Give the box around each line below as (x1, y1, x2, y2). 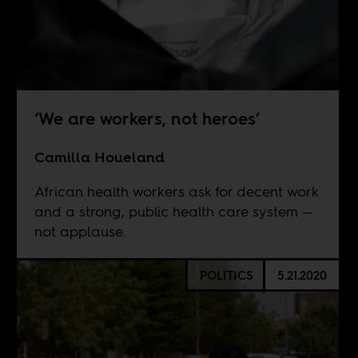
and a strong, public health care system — (34, 201, 312, 221)
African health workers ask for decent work (34, 181, 318, 201)
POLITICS (199, 266, 253, 284)
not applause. (34, 221, 126, 241)
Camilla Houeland (34, 146, 165, 167)
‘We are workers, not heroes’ (34, 106, 260, 130)
